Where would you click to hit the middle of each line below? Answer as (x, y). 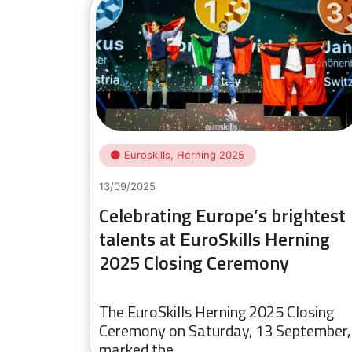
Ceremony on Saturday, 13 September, (225, 330)
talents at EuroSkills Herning (214, 239)
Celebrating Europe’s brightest (222, 216)
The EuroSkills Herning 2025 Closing (216, 311)
